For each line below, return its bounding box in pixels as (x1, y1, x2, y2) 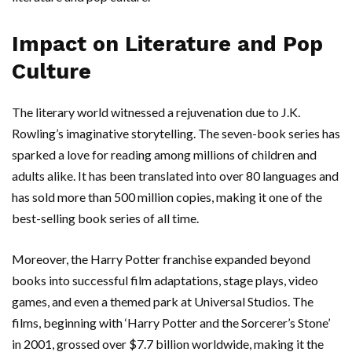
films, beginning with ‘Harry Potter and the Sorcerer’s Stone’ (12, 315, 330, 331)
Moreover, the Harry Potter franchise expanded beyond (12, 251, 310, 267)
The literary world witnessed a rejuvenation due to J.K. (12, 104, 300, 120)
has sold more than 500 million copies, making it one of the (12, 189, 322, 205)
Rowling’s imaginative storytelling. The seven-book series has (12, 126, 340, 141)
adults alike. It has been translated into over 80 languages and (12, 168, 339, 184)
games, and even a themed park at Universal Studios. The (12, 294, 313, 310)
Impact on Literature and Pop (12, 31, 323, 57)
